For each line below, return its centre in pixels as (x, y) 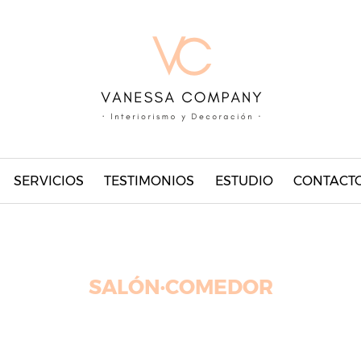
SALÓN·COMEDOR (180, 287)
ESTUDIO (244, 180)
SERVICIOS (48, 180)
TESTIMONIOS (149, 180)
